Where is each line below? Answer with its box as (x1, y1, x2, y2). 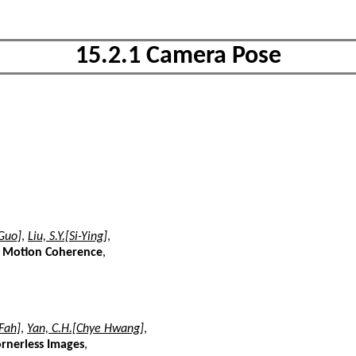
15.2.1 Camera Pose (75, 44, 281, 70)
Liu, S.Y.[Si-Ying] (28, 230, 107, 243)
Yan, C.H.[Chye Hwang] (27, 322, 144, 335)
